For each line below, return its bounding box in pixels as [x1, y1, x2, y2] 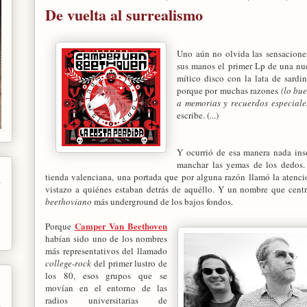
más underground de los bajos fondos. [92, 195, 233, 208]
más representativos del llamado [45, 244, 167, 257]
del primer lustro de [91, 256, 167, 269]
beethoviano [45, 195, 92, 208]
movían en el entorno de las [45, 281, 167, 294]
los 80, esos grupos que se [45, 269, 167, 282]
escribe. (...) [177, 108, 219, 121]
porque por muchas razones [177, 84, 281, 97]
